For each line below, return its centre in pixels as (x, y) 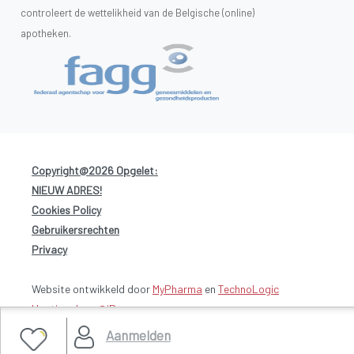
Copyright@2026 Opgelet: (95, 170)
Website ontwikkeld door (92, 288)
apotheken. (46, 33)
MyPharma (177, 288)
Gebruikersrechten (75, 229)
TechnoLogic (249, 288)
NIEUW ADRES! (67, 190)
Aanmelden (138, 335)
